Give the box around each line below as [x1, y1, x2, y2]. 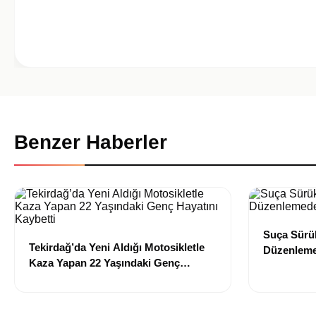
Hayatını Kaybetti [29, 272, 113, 284]
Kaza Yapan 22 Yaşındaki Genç [29, 257, 180, 269]
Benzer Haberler [14, 131, 167, 153]
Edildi [263, 260, 291, 272]
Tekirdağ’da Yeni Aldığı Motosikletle [29, 241, 205, 253]
